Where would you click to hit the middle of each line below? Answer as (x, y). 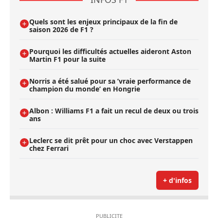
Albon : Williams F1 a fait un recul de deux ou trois (114, 110)
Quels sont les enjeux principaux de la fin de (103, 21)
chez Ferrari (49, 148)
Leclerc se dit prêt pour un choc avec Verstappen (111, 140)
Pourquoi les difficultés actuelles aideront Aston (110, 51)
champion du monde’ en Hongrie (85, 89)
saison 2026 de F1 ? (61, 29)
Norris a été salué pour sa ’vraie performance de (110, 81)
